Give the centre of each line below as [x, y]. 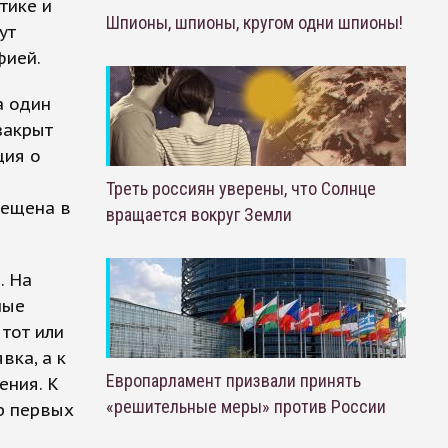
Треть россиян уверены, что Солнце [240, 188]
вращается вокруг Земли [198, 214]
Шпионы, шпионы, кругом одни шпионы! [254, 22]
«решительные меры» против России [245, 406]
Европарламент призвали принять [233, 380]
